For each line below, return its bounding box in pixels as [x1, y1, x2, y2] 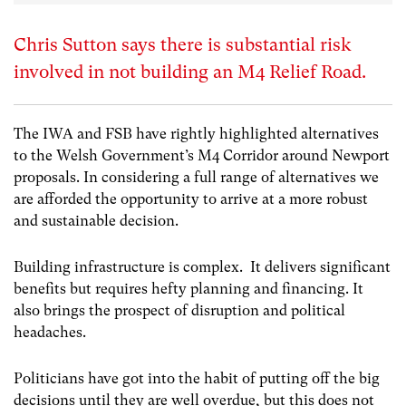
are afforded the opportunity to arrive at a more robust [14, 190, 368, 208]
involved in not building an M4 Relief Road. [14, 62, 366, 82]
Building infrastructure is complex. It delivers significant [14, 258, 391, 276]
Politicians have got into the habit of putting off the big [14, 370, 380, 388]
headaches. [14, 324, 86, 342]
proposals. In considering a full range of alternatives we [14, 169, 379, 186]
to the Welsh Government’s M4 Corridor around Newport [14, 147, 390, 164]
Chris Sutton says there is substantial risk [14, 34, 352, 55]
